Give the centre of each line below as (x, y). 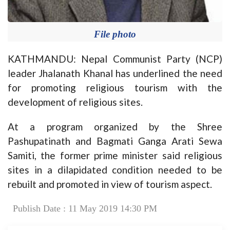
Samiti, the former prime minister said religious (115, 155)
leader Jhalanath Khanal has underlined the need (115, 73)
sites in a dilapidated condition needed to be (115, 169)
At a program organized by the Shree (115, 126)
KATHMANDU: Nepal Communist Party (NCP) (115, 59)
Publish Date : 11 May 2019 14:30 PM (85, 208)
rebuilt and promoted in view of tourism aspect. (110, 184)
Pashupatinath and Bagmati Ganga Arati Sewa (115, 141)
